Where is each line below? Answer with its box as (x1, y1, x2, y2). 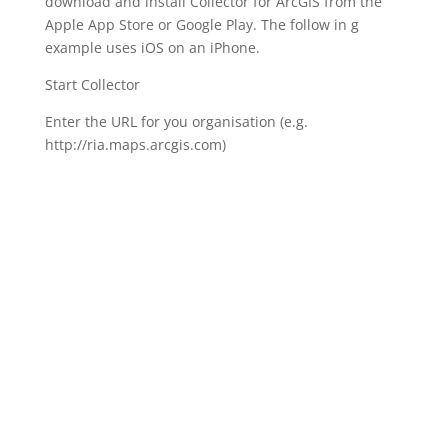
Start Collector (44, 74, 140, 94)
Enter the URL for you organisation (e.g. (44, 111, 308, 131)
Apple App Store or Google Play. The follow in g (44, 14, 359, 34)
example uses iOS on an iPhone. (44, 37, 260, 57)
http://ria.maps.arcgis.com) (44, 134, 226, 154)
